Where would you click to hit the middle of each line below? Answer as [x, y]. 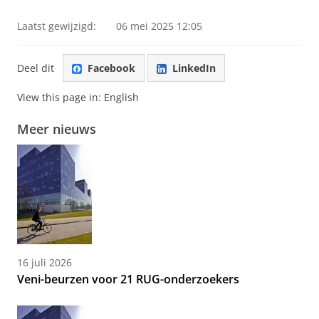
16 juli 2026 [45, 263]
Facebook [111, 68]
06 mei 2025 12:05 [159, 26]
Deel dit [36, 68]
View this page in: [61, 98]
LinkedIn [194, 68]
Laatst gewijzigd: [57, 26]
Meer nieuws [57, 129]
